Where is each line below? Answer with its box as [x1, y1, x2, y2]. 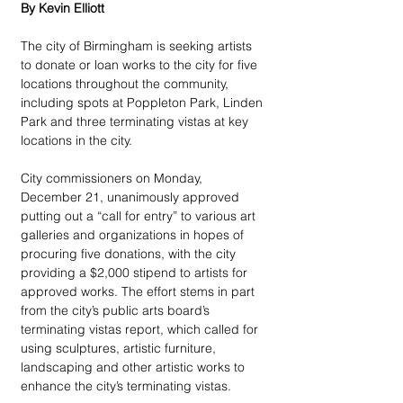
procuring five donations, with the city [21, 246, 239, 262]
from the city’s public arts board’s [21, 302, 213, 318]
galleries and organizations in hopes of [21, 227, 247, 243]
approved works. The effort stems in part [21, 283, 258, 300]
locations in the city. [21, 132, 132, 148]
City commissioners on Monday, [21, 170, 206, 186]
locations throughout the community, [21, 76, 232, 92]
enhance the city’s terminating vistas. [21, 378, 231, 394]
